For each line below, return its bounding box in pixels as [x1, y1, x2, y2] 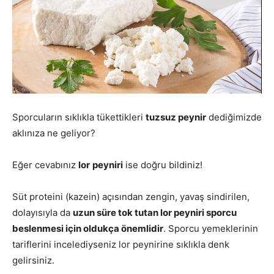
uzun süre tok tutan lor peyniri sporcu [73, 207, 237, 218]
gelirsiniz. [12, 254, 54, 266]
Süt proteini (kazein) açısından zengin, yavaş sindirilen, [12, 191, 250, 202]
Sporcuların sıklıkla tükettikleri [12, 111, 146, 123]
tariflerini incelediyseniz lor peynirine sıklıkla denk [12, 239, 229, 250]
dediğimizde [206, 111, 262, 123]
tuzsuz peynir [146, 111, 206, 123]
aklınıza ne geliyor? [12, 127, 95, 139]
